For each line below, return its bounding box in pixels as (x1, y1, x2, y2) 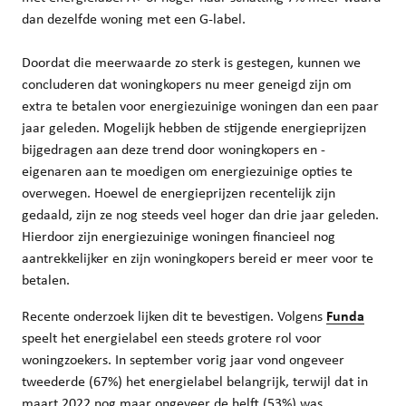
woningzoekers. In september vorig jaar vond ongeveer (22, 353, 344, 368)
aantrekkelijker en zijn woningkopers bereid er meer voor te (22, 252, 373, 266)
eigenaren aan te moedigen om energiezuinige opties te (22, 165, 353, 179)
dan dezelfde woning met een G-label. (22, 13, 246, 27)
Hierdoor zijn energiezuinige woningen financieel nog (22, 230, 335, 245)
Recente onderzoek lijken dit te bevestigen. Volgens (22, 310, 326, 324)
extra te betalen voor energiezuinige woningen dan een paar (22, 100, 379, 114)
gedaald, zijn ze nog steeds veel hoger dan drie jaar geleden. (22, 208, 379, 223)
